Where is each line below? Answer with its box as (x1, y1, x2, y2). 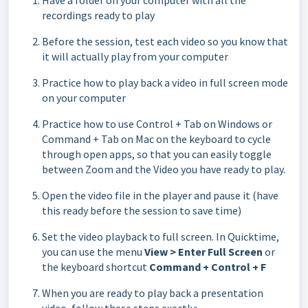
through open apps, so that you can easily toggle (42, 147, 272, 161)
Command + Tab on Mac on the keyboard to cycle (42, 132, 271, 146)
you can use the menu (42, 245, 144, 258)
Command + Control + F (149, 260, 266, 274)
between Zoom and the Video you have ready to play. (42, 162, 287, 176)
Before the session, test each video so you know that (42, 34, 288, 48)
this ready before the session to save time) (42, 203, 241, 217)
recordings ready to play (42, 8, 155, 22)
